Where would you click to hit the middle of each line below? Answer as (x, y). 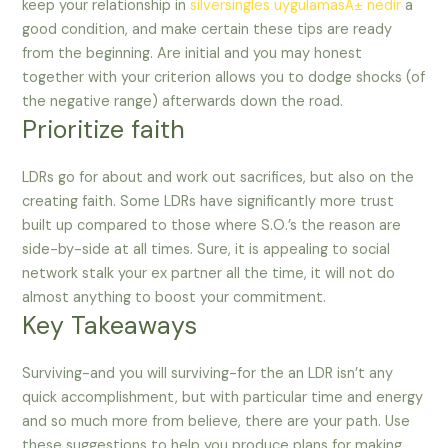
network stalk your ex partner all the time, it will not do (209, 274)
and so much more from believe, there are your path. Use (216, 422)
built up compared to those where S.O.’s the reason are (212, 226)
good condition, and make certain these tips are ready (207, 30)
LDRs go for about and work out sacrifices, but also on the (218, 178)
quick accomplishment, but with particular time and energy (223, 398)
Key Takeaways (110, 326)
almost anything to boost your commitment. (174, 298)
